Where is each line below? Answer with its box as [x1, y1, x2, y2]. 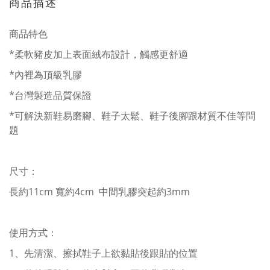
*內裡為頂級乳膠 [9, 68, 82, 81]
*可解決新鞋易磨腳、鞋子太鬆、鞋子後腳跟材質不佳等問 [9, 109, 256, 122]
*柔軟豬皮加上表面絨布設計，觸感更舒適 [9, 48, 188, 61]
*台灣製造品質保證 [9, 89, 92, 102]
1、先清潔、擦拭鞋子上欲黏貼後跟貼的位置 [9, 246, 198, 260]
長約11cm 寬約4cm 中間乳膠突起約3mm [9, 185, 190, 198]
